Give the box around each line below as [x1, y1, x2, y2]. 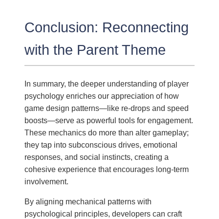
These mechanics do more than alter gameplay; [24, 128, 189, 137]
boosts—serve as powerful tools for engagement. [24, 115, 194, 125]
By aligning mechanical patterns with [24, 197, 152, 206]
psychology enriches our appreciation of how [24, 91, 179, 100]
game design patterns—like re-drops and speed [24, 103, 189, 112]
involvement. [24, 176, 69, 186]
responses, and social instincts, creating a [24, 152, 169, 161]
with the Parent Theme [24, 42, 166, 58]
